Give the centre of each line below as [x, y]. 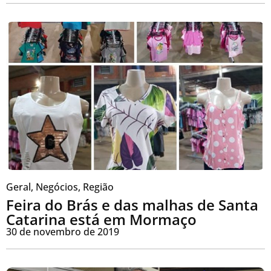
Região [98, 187]
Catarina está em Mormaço [101, 219]
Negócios [57, 187]
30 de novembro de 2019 [63, 231]
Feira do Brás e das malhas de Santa [132, 204]
